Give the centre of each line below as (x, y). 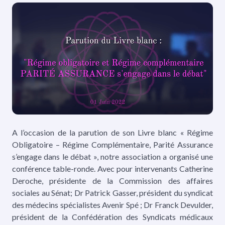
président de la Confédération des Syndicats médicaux (113, 217)
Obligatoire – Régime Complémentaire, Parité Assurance (113, 145)
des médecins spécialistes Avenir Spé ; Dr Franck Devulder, (113, 205)
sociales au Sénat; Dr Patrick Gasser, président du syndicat (113, 193)
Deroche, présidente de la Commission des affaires (113, 181)
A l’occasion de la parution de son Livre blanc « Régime (113, 133)
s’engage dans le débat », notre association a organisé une (113, 157)
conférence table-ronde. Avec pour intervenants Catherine (113, 169)
